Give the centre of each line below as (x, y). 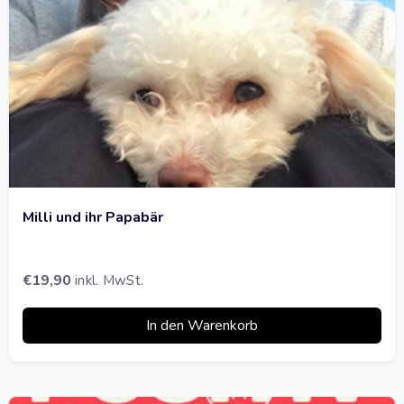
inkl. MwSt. (110, 280)
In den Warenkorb (202, 325)
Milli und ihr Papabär (93, 217)
